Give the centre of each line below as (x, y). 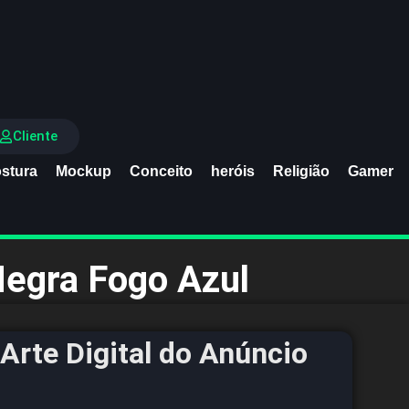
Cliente (35, 136)
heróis (233, 171)
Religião (301, 171)
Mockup (84, 171)
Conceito (161, 171)
